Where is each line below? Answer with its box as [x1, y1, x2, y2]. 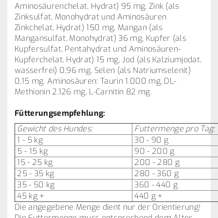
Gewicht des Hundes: [15, 124, 93, 134]
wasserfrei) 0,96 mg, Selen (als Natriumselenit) [15, 65, 191, 75]
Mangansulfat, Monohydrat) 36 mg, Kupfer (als [15, 33, 187, 43]
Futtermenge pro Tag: [132, 124, 215, 134]
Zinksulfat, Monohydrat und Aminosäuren [15, 12, 167, 22]
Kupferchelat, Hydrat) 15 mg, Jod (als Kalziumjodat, [15, 54, 202, 65]
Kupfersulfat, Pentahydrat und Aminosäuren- [15, 44, 181, 54]
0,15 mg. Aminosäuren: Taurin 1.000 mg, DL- [15, 76, 177, 86]
